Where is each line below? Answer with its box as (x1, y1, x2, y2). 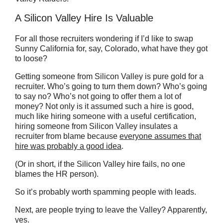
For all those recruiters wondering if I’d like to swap (15, 34, 193, 43)
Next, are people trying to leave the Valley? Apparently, (15, 206, 207, 214)
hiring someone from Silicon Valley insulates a (15, 122, 178, 130)
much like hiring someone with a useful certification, (15, 112, 196, 120)
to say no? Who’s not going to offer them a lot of (15, 92, 181, 101)
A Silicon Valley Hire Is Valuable (15, 12, 153, 23)
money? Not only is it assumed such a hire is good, (15, 102, 194, 111)
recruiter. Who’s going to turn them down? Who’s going (15, 82, 207, 91)
